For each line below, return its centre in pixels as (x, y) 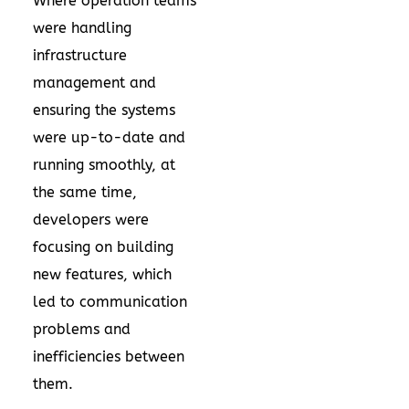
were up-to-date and (109, 137)
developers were (91, 220)
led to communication (110, 302)
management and (94, 83)
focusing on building (103, 247)
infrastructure (80, 55)
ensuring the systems (104, 110)
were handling (82, 28)
